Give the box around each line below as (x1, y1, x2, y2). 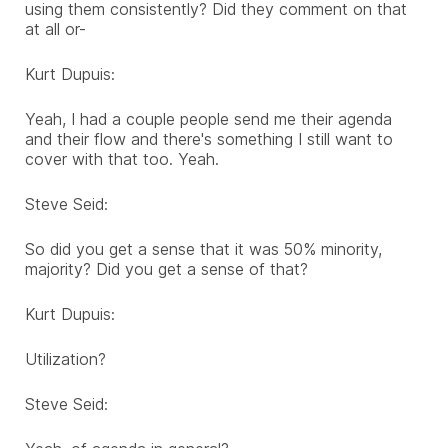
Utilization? (25, 348, 106, 369)
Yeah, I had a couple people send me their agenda (25, 108, 392, 129)
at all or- (25, 18, 86, 39)
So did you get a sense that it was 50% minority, (25, 238, 382, 259)
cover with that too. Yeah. (25, 148, 219, 169)
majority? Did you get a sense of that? (25, 258, 308, 279)
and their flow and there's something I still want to (25, 128, 393, 149)
